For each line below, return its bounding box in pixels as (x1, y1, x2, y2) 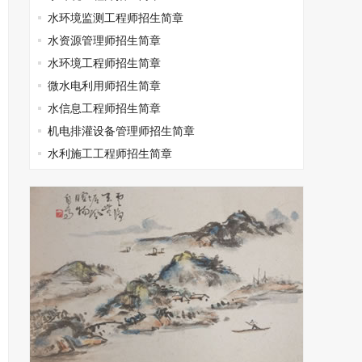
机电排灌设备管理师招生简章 (48, 124, 195, 137)
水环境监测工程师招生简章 (48, 11, 183, 24)
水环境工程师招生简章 (48, 57, 161, 69)
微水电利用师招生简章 (48, 79, 161, 92)
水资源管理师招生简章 (48, 34, 161, 47)
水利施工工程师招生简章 (48, 147, 172, 160)
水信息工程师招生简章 (48, 102, 161, 115)
